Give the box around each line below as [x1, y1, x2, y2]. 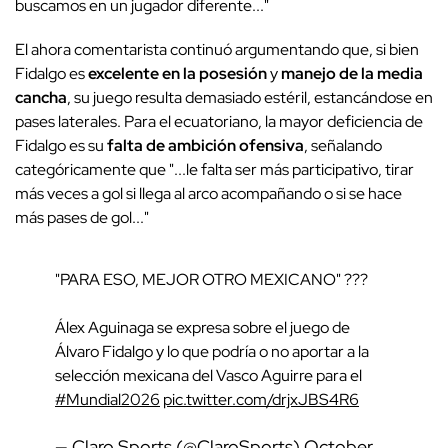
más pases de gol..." [15, 206, 152, 228]
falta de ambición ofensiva [107, 134, 304, 156]
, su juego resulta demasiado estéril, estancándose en [67, 86, 433, 108]
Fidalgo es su [15, 134, 107, 156]
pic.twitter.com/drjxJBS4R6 [163, 388, 359, 410]
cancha [15, 86, 67, 108]
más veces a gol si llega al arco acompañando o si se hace [15, 182, 402, 204]
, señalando [304, 134, 382, 156]
